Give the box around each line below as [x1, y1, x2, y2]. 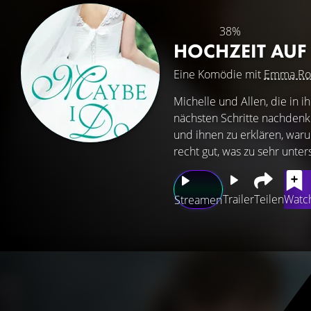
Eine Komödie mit [174, 67, 264, 82]
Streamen [174, 192, 222, 208]
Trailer [223, 192, 254, 207]
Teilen [254, 192, 284, 207]
